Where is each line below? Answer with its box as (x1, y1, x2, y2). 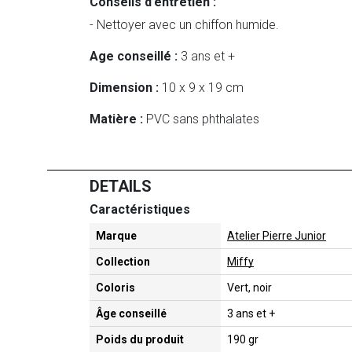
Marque (96, 229, 137, 243)
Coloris (96, 281, 135, 295)
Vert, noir (227, 281, 272, 295)
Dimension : (90, 80, 159, 96)
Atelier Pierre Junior (227, 229, 326, 243)
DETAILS (90, 177, 152, 196)
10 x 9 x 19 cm (159, 80, 244, 96)
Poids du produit (96, 333, 184, 346)
